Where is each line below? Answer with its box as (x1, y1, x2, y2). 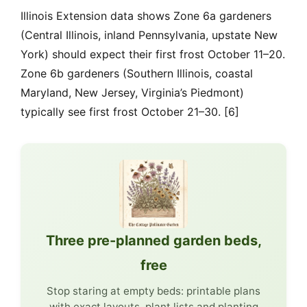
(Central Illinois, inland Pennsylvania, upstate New (21, 28, 278, 42)
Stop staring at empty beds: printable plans (47, 284, 260, 298)
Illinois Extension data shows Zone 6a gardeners (21, 9, 271, 23)
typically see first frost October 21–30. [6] (21, 105, 239, 119)
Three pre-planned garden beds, (45, 232, 262, 249)
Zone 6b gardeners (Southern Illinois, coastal (21, 66, 253, 81)
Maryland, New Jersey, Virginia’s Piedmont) (21, 86, 244, 100)
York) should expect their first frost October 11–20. (21, 47, 285, 62)
